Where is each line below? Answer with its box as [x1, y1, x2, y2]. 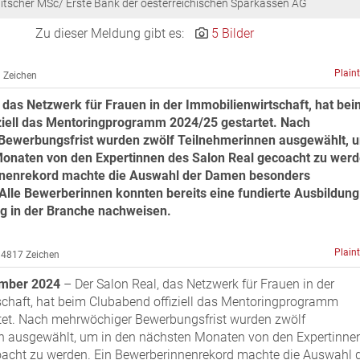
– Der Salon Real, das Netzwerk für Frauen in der [60, 276, 334, 292]
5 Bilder [211, 26, 255, 42]
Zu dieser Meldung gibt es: [35, 26, 188, 42]
